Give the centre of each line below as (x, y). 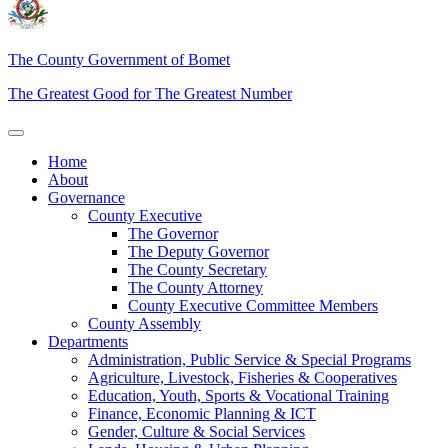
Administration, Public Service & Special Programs (249, 360)
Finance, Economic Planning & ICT (202, 414)
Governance (86, 198)
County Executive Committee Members (253, 306)
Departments (88, 342)
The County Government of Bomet (119, 60)
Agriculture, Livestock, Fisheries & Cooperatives (242, 378)
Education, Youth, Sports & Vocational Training (238, 396)
